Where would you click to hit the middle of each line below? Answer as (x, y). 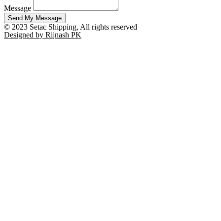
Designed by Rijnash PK (43, 35)
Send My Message (35, 18)
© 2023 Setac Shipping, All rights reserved (71, 27)
